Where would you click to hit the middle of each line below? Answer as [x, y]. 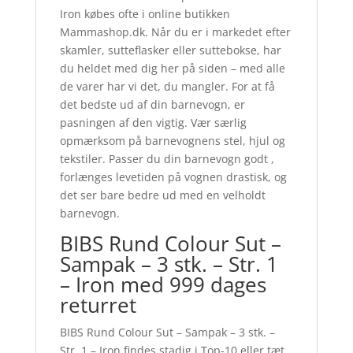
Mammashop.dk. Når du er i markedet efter [175, 32]
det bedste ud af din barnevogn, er [152, 105]
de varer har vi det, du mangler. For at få [167, 87]
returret [98, 305]
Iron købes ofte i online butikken [145, 14]
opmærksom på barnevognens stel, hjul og [172, 141]
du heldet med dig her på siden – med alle [172, 69]
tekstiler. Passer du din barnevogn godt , [167, 159]
